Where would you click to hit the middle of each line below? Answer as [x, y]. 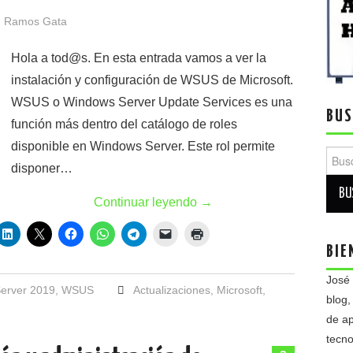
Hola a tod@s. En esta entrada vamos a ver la [139, 58]
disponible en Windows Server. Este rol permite [143, 146]
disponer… [42, 168]
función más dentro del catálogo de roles [124, 124]
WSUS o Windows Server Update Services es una [152, 102]
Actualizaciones [171, 290]
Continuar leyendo [147, 202]
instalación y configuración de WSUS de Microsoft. [152, 80]
